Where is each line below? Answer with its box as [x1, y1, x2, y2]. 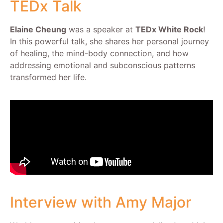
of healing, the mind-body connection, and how [10, 48, 189, 58]
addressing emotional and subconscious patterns [10, 60, 195, 70]
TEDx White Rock [135, 24, 203, 34]
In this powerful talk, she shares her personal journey [10, 36, 209, 46]
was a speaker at [66, 24, 135, 34]
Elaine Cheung [10, 24, 66, 34]
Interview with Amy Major [10, 193, 192, 212]
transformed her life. [10, 72, 87, 82]
